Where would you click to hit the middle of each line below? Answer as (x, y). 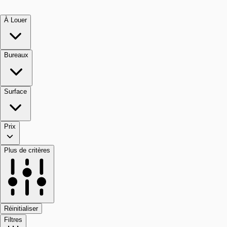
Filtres (13, 220)
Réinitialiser (21, 209)
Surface (15, 91)
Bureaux (16, 55)
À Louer (15, 20)
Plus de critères (27, 150)
